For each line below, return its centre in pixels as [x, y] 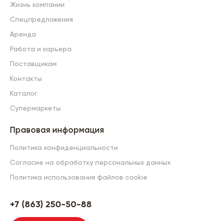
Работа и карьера [41, 49]
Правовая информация [57, 130]
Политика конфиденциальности [64, 148]
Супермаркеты [35, 109]
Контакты [26, 79]
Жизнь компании [37, 5]
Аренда [23, 35]
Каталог [24, 94]
